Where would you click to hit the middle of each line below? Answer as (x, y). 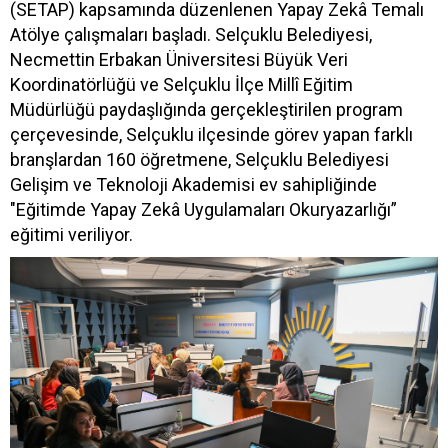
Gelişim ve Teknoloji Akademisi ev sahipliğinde (193, 184)
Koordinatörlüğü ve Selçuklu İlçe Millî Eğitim (181, 84)
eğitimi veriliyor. (71, 234)
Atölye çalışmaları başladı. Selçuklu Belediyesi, (191, 34)
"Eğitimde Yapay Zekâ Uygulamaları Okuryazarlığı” (203, 209)
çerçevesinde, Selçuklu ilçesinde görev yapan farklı (211, 134)
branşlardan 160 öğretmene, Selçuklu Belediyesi (199, 159)
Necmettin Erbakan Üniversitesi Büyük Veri (179, 59)
